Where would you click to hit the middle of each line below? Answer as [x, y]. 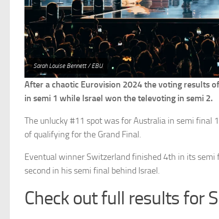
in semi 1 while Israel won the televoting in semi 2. [119, 98]
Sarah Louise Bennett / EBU [68, 66]
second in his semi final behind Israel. [92, 170]
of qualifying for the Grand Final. [83, 134]
